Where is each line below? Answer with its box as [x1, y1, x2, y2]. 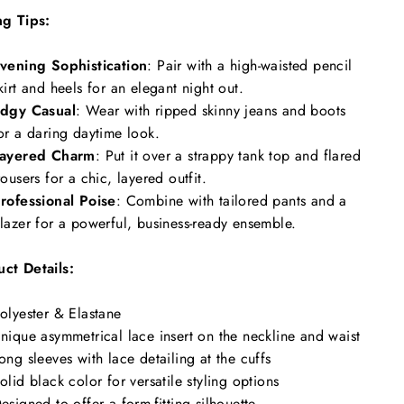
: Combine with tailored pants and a [115, 190, 347, 211]
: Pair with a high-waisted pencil [147, 55, 353, 76]
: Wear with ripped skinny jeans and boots [76, 100, 346, 121]
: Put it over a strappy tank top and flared [95, 145, 361, 166]
